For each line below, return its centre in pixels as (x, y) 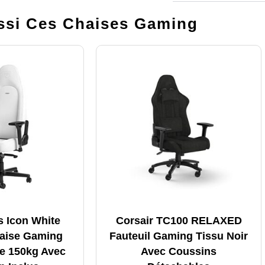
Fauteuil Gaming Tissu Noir (179, 236)
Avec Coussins (179, 251)
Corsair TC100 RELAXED (179, 220)
